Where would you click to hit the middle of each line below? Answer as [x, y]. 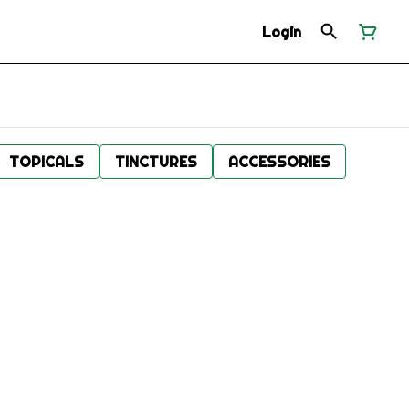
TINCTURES [156, 162]
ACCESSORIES [279, 162]
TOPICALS [47, 162]
